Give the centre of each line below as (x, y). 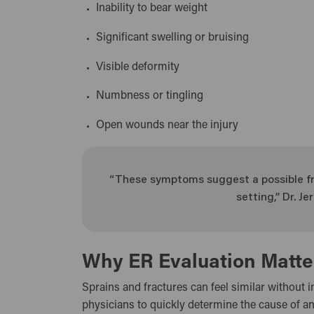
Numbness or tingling (153, 96)
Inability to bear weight (155, 9)
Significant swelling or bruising (176, 37)
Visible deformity (141, 67)
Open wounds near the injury (170, 126)
